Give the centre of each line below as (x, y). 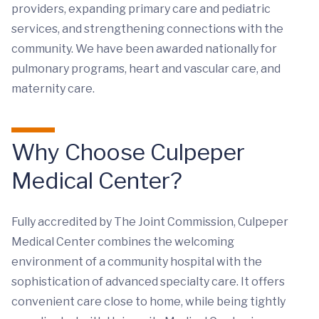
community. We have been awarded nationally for (144, 48)
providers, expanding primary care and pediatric (141, 9)
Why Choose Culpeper (128, 152)
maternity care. (53, 88)
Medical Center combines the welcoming (123, 241)
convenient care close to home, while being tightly (148, 301)
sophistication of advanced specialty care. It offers (148, 281)
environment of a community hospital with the (137, 261)
